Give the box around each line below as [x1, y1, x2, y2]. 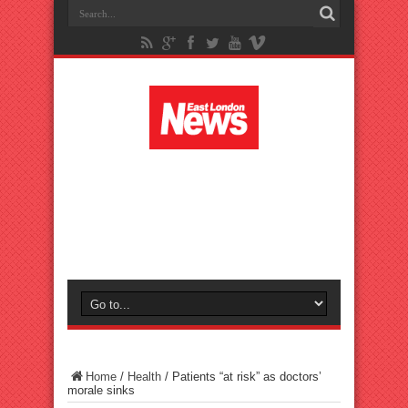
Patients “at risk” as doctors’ [172, 370, 321, 383]
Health [127, 370, 161, 383]
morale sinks [67, 383, 135, 397]
